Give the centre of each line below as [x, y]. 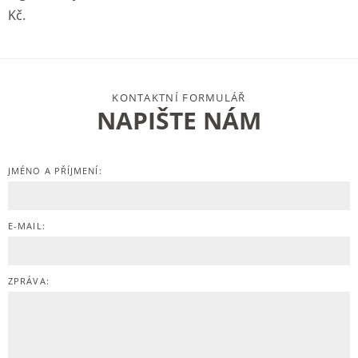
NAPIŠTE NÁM [179, 120]
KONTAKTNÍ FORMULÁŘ [179, 97]
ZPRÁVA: [29, 280]
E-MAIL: [27, 225]
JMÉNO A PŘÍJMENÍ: [55, 170]
